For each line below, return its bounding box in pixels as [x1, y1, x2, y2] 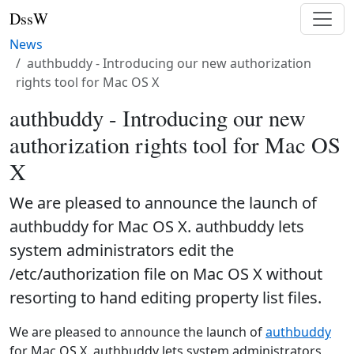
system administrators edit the [9, 239, 234, 261]
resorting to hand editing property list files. [9, 287, 322, 308]
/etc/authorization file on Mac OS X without [9, 263, 322, 284]
